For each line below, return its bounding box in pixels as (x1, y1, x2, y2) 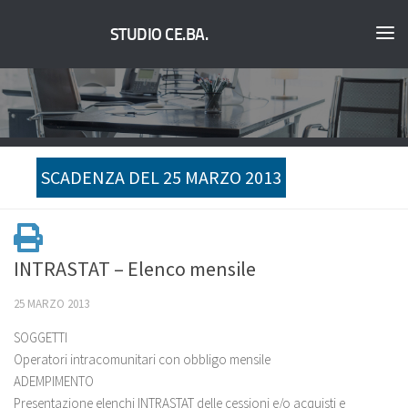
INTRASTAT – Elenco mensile (14, 256, 256, 281)
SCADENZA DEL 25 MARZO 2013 (41, 166, 281, 189)
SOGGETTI (14, 329, 67, 346)
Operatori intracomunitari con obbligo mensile (14, 351, 270, 368)
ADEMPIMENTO (14, 372, 94, 390)
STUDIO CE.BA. (109, 25, 209, 46)
